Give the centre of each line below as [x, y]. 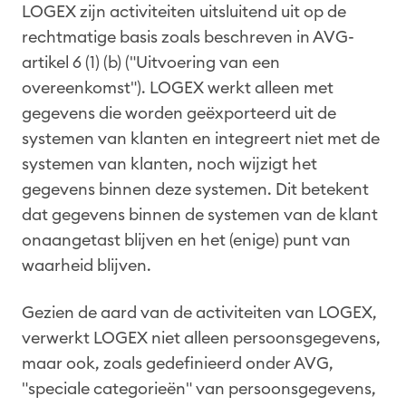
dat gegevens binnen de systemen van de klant [200, 214]
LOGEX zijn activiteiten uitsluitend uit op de [184, 11]
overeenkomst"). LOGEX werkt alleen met [178, 87]
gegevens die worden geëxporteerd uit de [179, 113]
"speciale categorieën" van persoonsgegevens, [199, 388]
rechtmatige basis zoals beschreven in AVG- [188, 37]
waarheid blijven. [87, 265]
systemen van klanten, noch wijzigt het [169, 164]
